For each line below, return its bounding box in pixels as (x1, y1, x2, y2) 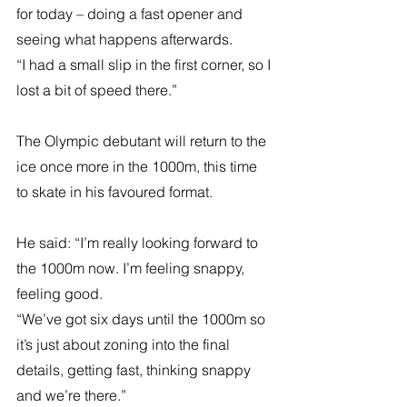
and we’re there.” (16, 385, 126, 404)
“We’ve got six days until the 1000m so (16, 309, 269, 328)
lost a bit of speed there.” (16, 80, 177, 99)
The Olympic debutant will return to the (16, 131, 270, 150)
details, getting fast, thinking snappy (16, 360, 254, 379)
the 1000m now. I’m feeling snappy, (16, 258, 248, 277)
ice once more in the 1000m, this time (16, 156, 261, 175)
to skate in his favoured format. (16, 182, 213, 201)
